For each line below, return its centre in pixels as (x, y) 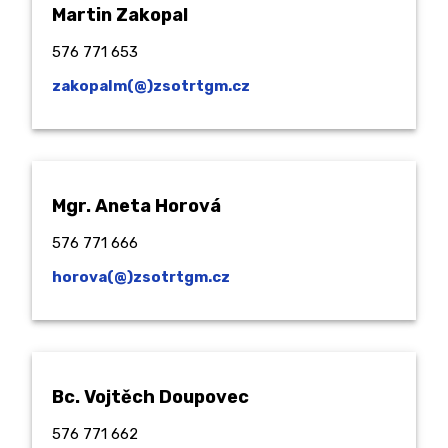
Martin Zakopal (120, 15)
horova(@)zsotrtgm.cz (141, 277)
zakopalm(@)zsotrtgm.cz (151, 86)
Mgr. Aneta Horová (136, 206)
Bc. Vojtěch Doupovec (150, 397)
